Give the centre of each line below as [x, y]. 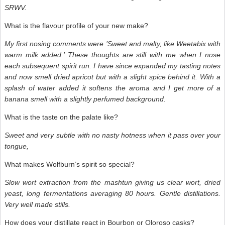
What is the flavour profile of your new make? [76, 25]
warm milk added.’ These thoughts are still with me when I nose [113, 54]
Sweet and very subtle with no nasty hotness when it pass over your [113, 135]
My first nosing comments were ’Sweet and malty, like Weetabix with [113, 43]
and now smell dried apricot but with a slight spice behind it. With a [113, 77]
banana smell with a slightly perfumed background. [85, 99]
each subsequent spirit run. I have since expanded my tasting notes [113, 66]
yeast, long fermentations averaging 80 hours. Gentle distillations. [113, 193]
